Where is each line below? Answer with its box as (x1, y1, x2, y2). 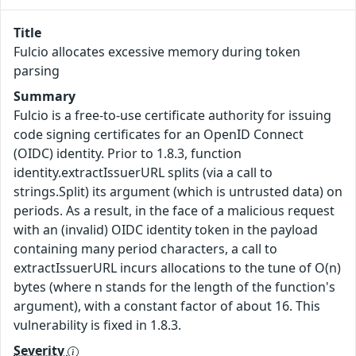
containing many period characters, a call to (14, 240, 277, 257)
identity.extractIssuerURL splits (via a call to (14, 164, 273, 181)
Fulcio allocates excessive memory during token (14, 43, 300, 60)
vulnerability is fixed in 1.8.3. (14, 316, 181, 334)
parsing (14, 62, 60, 79)
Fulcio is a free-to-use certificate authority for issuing (14, 106, 331, 124)
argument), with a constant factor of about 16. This (14, 297, 320, 315)
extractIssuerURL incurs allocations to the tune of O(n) (14, 259, 341, 277)
